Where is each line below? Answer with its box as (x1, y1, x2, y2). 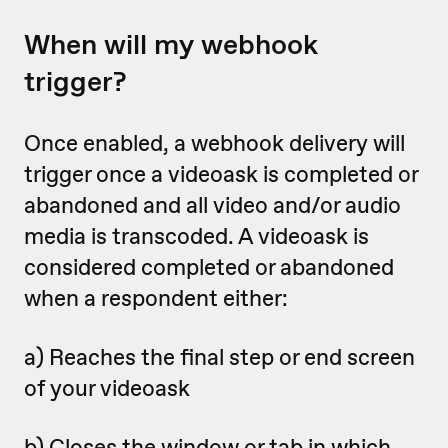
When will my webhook (24, 26, 318, 63)
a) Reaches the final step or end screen (24, 342, 415, 372)
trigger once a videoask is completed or (24, 159, 418, 189)
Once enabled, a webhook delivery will (24, 128, 405, 158)
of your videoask (24, 373, 190, 403)
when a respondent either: (24, 283, 288, 313)
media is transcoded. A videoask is (24, 221, 369, 251)
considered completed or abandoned (24, 252, 394, 282)
